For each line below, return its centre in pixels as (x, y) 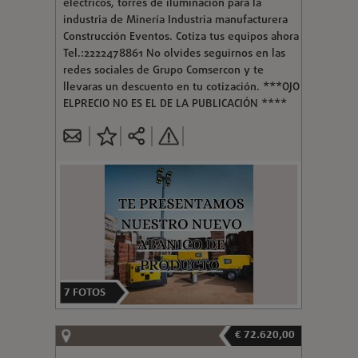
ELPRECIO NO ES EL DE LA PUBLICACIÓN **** (175, 104)
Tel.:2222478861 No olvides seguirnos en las (174, 54)
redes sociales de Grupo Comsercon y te (163, 70)
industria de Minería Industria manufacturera (175, 20)
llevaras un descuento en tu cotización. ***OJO (181, 87)
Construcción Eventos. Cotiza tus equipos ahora (181, 37)
